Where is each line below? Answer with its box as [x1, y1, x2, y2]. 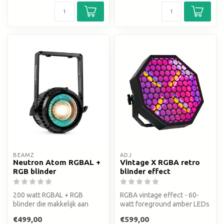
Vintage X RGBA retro [120, 157, 200, 166]
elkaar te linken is [13, 208, 67, 217]
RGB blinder [13, 166, 56, 175]
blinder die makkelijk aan [13, 199, 88, 208]
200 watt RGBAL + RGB [13, 190, 83, 199]
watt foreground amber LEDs [120, 199, 209, 208]
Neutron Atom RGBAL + [13, 157, 100, 166]
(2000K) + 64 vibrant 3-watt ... [120, 208, 210, 217]
